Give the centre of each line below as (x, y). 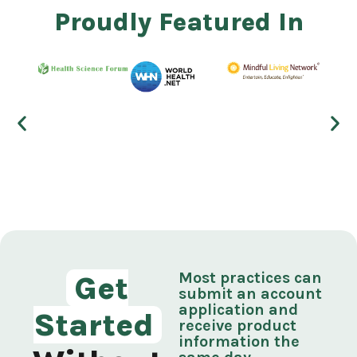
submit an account (250, 293)
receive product (237, 325)
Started (93, 324)
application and (238, 309)
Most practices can (250, 277)
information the (239, 341)
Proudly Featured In (178, 22)
